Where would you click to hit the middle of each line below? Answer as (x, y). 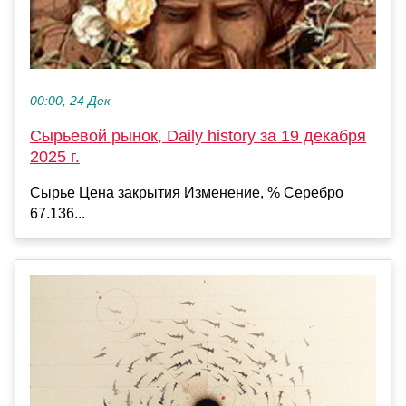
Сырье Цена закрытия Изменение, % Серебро (187, 193)
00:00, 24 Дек (70, 101)
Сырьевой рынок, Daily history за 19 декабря (198, 136)
